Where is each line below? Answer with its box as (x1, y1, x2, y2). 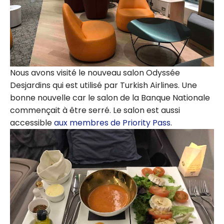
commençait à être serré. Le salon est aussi (10, 104, 180, 116)
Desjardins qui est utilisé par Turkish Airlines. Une (10, 79, 197, 91)
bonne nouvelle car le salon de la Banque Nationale (10, 91, 210, 103)
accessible (10, 116, 54, 128)
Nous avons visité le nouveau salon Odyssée (10, 66, 180, 78)
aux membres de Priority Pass (54, 116, 170, 128)
